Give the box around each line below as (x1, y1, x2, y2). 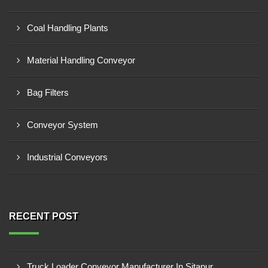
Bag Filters (27, 87, 69, 98)
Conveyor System (27, 120, 98, 130)
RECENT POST (9, 211, 78, 221)
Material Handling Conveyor (27, 55, 135, 65)
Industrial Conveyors (27, 152, 108, 162)
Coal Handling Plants (27, 23, 108, 33)
